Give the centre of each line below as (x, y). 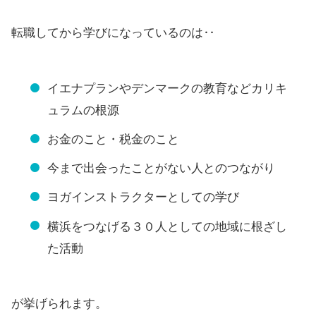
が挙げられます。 (59, 304)
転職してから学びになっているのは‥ (113, 33)
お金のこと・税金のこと (113, 139)
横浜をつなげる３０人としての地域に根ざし (167, 226)
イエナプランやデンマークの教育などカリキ (167, 88)
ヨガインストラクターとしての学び (143, 197)
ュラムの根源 (83, 110)
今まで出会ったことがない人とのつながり (161, 169)
